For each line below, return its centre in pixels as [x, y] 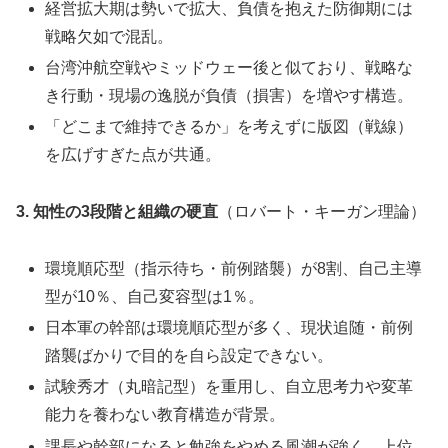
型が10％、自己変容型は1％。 [155, 296]
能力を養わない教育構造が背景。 [165, 415]
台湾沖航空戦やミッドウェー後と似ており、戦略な [229, 68]
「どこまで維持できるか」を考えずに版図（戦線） [229, 127]
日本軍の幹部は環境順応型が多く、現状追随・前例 [229, 328]
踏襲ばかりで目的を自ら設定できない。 [189, 356]
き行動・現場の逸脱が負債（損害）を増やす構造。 [229, 96]
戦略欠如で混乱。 [109, 37]
